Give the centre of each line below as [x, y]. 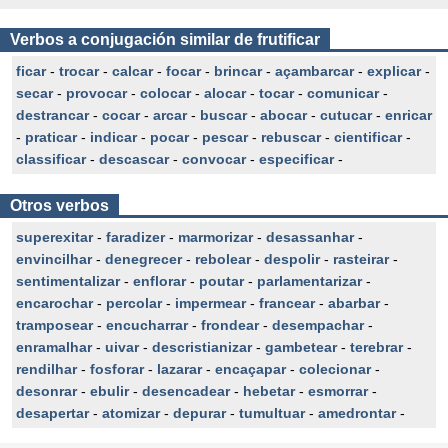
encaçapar [250, 369]
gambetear [301, 347]
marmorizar [215, 237]
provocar [96, 93]
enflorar [159, 281]
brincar [238, 71]
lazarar [179, 369]
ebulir [109, 391]
